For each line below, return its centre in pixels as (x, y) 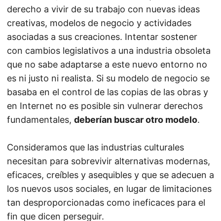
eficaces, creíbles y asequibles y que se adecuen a (110, 175)
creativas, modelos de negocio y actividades (99, 23)
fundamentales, (40, 120)
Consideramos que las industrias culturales (95, 147)
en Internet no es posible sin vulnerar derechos (105, 106)
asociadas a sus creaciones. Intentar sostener (102, 37)
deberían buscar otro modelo (136, 120)
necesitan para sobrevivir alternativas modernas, (109, 161)
